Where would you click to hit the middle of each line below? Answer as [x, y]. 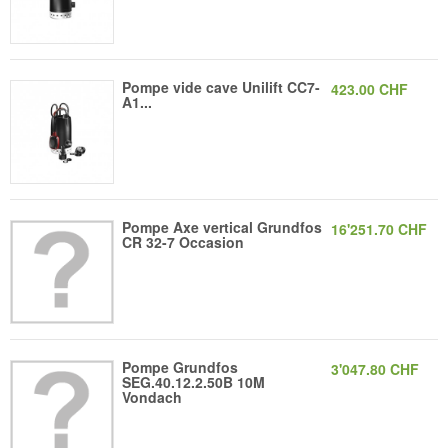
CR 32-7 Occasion [183, 241]
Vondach [152, 397]
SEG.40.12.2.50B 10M [194, 382]
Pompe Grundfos [180, 367]
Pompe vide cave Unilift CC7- [221, 86]
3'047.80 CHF [375, 369]
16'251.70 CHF [379, 228]
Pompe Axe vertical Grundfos [222, 226]
